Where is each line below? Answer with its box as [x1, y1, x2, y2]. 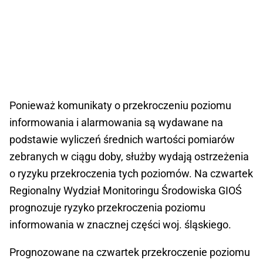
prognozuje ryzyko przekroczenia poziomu [9, 201, 205, 214]
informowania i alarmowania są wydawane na [9, 116, 223, 129]
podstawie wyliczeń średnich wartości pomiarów [9, 133, 235, 146]
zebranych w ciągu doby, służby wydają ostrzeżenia [9, 150, 249, 163]
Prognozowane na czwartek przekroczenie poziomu [9, 246, 250, 259]
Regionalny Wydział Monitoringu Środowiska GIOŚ [9, 184, 242, 197]
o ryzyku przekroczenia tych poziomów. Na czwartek [9, 167, 253, 180]
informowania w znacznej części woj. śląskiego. [9, 218, 231, 231]
